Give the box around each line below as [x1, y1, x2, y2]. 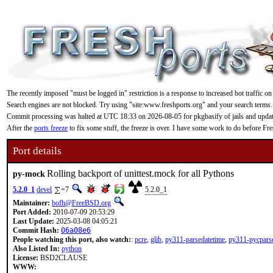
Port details [13, 145, 62, 157]
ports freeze [34, 124, 68, 132]
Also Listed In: [13, 244, 60, 253]
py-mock [13, 169, 45, 179]
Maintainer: [13, 199, 50, 207]
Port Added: [13, 208, 51, 216]
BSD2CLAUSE [38, 253, 87, 262]
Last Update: [13, 217, 54, 225]
